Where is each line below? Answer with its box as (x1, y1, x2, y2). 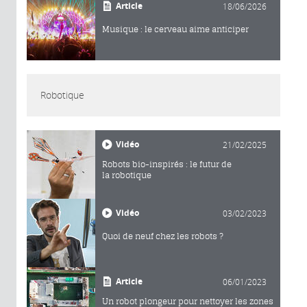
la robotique (102, 169, 151, 180)
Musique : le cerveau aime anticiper (102, 23, 249, 34)
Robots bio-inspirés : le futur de (102, 158, 232, 169)
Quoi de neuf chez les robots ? (102, 230, 223, 241)
